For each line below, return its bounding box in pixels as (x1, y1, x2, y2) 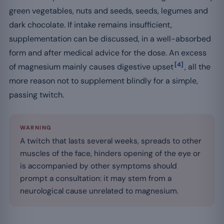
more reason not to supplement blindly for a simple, (9, 75, 198, 86)
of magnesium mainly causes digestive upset (9, 61, 173, 72)
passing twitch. (9, 89, 64, 100)
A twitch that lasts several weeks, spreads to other (20, 135, 201, 146)
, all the (184, 61, 210, 72)
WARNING (20, 123, 52, 131)
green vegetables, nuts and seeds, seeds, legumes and (9, 5, 208, 16)
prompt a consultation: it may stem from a (20, 173, 171, 183)
